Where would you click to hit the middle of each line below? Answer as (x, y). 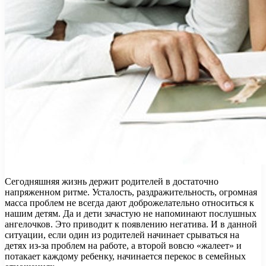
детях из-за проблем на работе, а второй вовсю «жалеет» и (123, 245)
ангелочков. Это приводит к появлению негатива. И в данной (131, 224)
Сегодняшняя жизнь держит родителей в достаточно (112, 181)
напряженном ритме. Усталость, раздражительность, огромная (131, 192)
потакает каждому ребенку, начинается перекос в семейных (125, 256)
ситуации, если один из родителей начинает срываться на (122, 235)
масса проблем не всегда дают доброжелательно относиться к (129, 202)
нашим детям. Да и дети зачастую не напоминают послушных (131, 213)
